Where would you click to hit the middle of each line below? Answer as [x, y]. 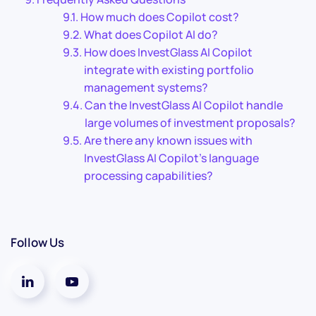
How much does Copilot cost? [160, 17]
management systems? [146, 87]
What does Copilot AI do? [151, 35]
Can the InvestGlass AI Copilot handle [184, 105]
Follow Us [37, 242]
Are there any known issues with [169, 140]
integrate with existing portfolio [169, 70]
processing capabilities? [149, 176]
